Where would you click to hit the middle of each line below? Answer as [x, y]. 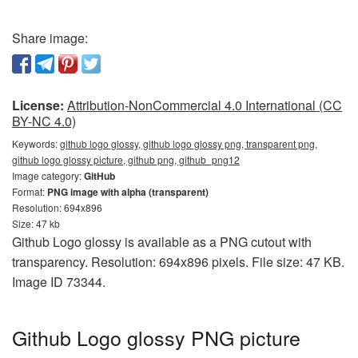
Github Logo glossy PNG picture [156, 338]
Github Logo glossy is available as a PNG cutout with [162, 242]
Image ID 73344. [59, 282]
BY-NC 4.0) [44, 121]
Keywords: [36, 144]
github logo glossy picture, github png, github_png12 [126, 160]
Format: [30, 192]
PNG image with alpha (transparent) [128, 192]
